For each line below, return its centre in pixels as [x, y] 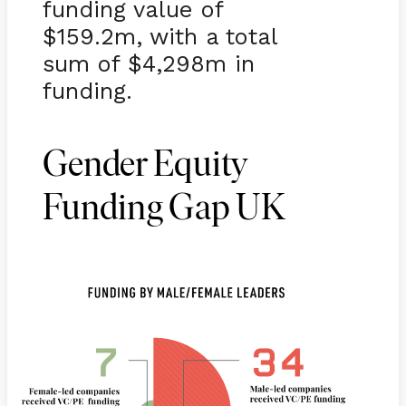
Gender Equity [145, 167]
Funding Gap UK [164, 211]
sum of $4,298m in [148, 64]
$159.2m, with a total [159, 37]
